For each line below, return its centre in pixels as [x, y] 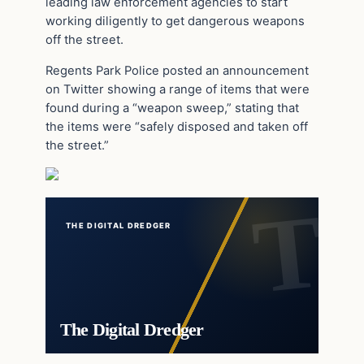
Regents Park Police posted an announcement [177, 70]
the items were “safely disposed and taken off [177, 126]
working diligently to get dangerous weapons [175, 21]
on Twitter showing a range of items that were [178, 89]
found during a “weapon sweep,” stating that [172, 108]
